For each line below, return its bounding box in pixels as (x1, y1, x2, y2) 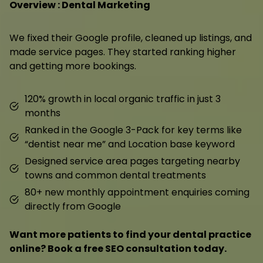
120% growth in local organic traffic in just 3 (25, 92, 221, 106)
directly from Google (25, 199, 121, 213)
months (25, 106, 60, 120)
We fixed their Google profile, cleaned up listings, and (9, 31, 252, 45)
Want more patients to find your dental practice (9, 227, 251, 241)
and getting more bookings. (9, 59, 136, 73)
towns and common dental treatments (25, 168, 206, 182)
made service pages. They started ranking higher (9, 45, 236, 59)
